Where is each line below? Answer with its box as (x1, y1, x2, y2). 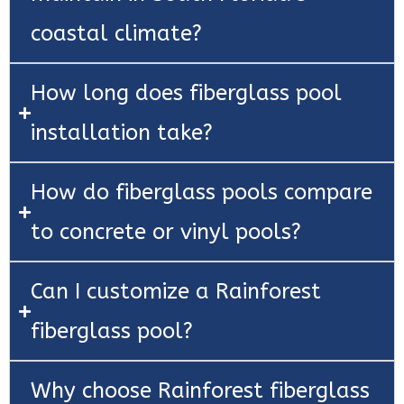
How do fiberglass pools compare (31, 179, 372, 206)
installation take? (31, 120, 213, 146)
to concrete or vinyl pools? (31, 219, 301, 245)
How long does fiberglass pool (31, 80, 342, 106)
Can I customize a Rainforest (31, 279, 321, 305)
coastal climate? (31, 21, 202, 47)
